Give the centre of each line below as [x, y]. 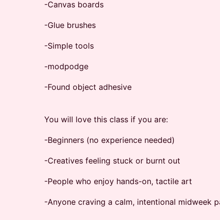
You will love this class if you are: [106, 119]
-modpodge [66, 66]
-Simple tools [69, 46]
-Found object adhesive [88, 87]
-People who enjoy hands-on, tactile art [118, 181]
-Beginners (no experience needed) [110, 140]
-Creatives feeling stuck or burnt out [112, 161]
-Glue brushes [70, 25]
